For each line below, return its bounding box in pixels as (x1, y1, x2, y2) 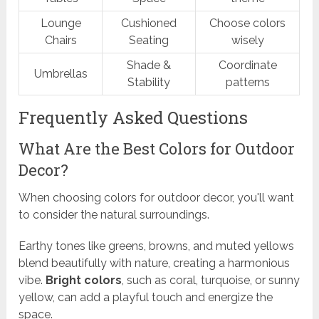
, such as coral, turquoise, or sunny (122, 273, 300, 287)
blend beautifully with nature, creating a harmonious (19, 256, 291, 270)
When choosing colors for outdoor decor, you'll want (19, 190, 295, 204)
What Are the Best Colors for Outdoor (19, 137, 296, 159)
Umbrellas (33, 66, 88, 80)
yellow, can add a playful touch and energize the (19, 290, 273, 304)
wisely (231, 33, 264, 47)
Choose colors (209, 16, 286, 30)
